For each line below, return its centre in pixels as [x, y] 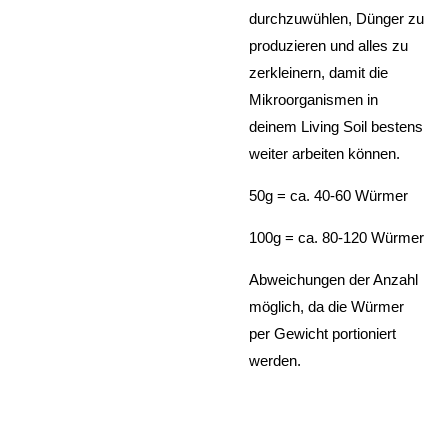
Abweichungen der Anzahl [333, 279]
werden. [277, 360]
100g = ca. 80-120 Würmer [336, 237]
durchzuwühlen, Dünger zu [336, 18]
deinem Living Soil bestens [336, 126]
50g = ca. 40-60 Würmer [328, 195]
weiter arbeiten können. [324, 153]
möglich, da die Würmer [326, 306]
